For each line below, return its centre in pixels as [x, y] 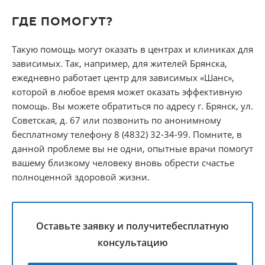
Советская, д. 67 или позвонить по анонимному [117, 120]
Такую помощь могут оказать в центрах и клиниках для [132, 49]
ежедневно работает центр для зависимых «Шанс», [123, 78]
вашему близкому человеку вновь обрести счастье [123, 163]
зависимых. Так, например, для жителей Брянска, [119, 64]
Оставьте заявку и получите [104, 226]
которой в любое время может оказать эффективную [127, 92]
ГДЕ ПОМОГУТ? [62, 22]
